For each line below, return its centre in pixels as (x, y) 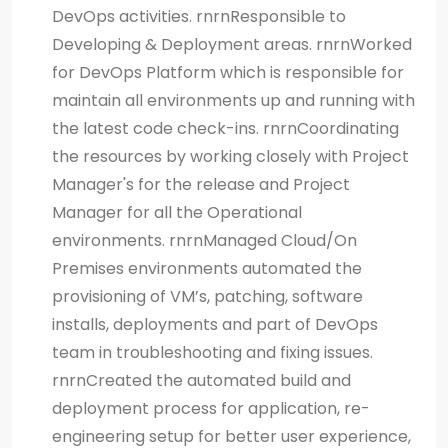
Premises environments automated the (207, 268)
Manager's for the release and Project (201, 184)
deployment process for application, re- (211, 408)
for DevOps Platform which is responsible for (228, 72)
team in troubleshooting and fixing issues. (212, 352)
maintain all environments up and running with (233, 100)
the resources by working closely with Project (230, 156)
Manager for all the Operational (177, 212)
